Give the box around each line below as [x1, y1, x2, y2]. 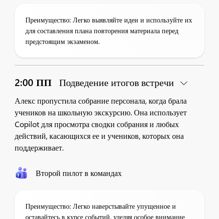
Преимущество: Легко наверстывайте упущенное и [25, 201, 176, 211]
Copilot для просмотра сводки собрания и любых [15, 119, 179, 129]
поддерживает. [15, 142, 64, 153]
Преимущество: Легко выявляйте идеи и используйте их [25, 15, 192, 24]
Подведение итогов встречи [57, 75, 176, 88]
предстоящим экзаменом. [25, 37, 100, 46]
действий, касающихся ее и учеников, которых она [15, 131, 184, 141]
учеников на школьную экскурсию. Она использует [15, 107, 187, 117]
